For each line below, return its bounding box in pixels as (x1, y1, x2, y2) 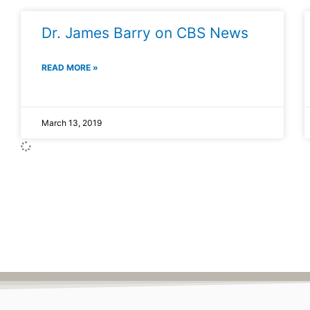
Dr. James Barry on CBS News (42, 24, 248, 42)
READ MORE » (42, 62, 98, 73)
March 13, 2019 (42, 117, 102, 128)
